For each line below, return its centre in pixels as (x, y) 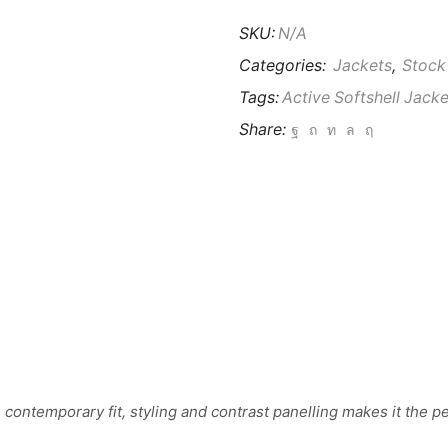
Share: (262, 130)
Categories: (284, 66)
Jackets (362, 66)
